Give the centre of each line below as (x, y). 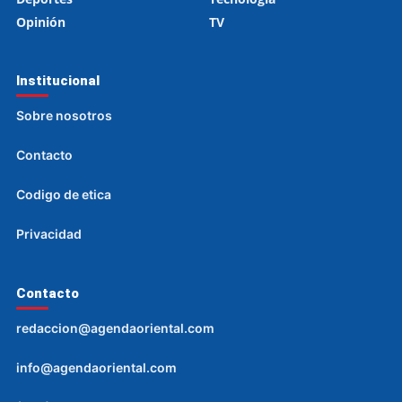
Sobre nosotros (64, 116)
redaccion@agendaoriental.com (115, 328)
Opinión (41, 22)
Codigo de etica (64, 195)
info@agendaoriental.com (96, 368)
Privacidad (49, 234)
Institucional (58, 81)
